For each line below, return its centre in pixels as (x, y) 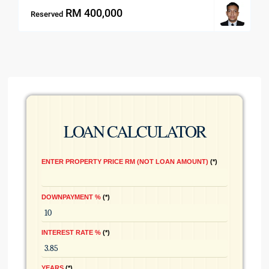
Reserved (47, 14)
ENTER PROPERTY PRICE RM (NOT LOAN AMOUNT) (125, 162)
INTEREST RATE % (71, 233)
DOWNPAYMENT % (71, 197)
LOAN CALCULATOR (134, 131)
